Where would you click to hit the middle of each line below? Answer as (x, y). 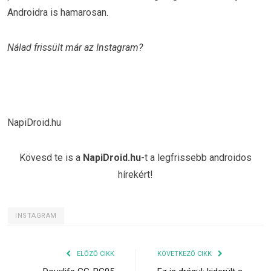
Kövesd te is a (51, 157)
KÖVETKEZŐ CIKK (185, 253)
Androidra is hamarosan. (58, 13)
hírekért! (135, 174)
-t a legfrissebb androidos (196, 157)
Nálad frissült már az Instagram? (75, 48)
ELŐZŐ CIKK (95, 253)
